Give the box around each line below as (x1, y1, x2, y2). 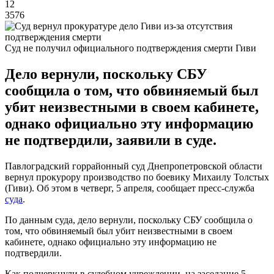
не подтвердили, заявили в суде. (5, 131, 217, 148)
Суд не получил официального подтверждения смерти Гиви (5, 42, 256, 53)
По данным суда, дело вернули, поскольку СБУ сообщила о (5, 214, 253, 225)
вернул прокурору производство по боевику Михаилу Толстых (5, 171, 269, 182)
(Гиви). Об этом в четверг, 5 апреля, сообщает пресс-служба (5, 182, 254, 193)
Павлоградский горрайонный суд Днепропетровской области (5, 160, 262, 171)
